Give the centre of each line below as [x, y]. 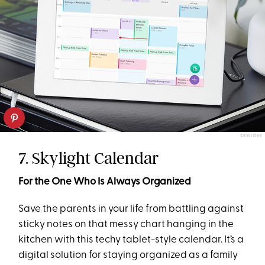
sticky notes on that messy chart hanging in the [126, 225]
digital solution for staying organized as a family [128, 256]
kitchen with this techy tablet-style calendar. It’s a [131, 240]
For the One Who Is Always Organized [105, 182]
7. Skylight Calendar [89, 159]
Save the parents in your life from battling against [131, 209]
